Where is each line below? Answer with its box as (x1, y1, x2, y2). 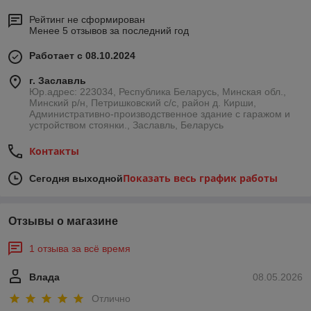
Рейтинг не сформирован (29, 13, 145, 25)
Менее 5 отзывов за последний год (29, 24, 189, 36)
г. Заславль (29, 74, 86, 86)
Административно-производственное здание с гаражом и (29, 108, 290, 119)
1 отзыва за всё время (29, 242, 131, 254)
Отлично (92, 293, 131, 305)
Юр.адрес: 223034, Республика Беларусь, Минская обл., (29, 85, 286, 97)
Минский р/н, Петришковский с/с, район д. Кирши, (29, 96, 256, 108)
